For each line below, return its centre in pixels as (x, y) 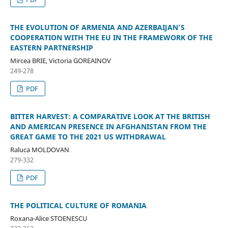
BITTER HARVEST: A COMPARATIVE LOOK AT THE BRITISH (110, 116)
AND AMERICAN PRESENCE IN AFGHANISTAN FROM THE (108, 126)
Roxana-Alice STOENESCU (49, 218)
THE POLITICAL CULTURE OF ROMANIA (78, 205)
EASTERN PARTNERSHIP (51, 47)
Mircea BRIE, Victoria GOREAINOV (60, 60)
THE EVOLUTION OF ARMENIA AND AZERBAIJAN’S (97, 27)
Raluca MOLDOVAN (39, 149)
